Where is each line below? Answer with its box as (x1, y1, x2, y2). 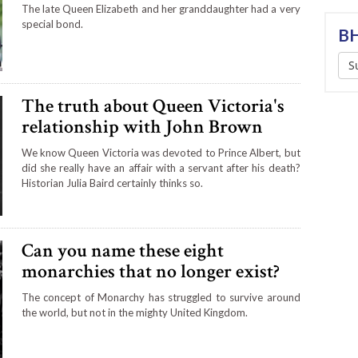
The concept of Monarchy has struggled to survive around (21, 291, 300, 304)
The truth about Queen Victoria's (21, 93, 284, 119)
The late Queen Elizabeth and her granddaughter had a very (21, 2, 300, 15)
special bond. (21, 17, 83, 30)
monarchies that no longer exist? (21, 259, 280, 284)
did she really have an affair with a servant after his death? (21, 161, 300, 175)
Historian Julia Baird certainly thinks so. (21, 177, 203, 190)
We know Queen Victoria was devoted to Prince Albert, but (21, 146, 300, 160)
